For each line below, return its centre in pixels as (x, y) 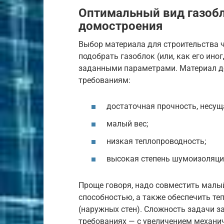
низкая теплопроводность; (156, 141)
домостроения (120, 26)
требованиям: (104, 80)
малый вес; (127, 123)
